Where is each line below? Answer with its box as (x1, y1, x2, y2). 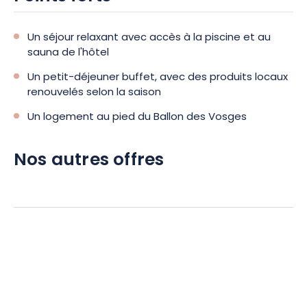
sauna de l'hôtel (27, 45, 109, 62)
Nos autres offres (14, 147, 164, 175)
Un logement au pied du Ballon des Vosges (27, 109, 247, 126)
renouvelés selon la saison (27, 84, 161, 101)
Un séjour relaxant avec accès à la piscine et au (27, 29, 271, 47)
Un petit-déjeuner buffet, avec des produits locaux (27, 69, 288, 86)
